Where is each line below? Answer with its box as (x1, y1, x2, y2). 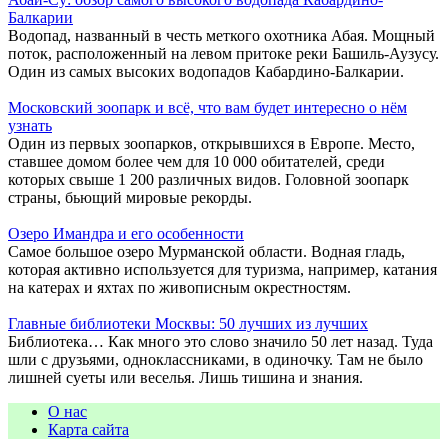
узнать (8, 117, 52, 135)
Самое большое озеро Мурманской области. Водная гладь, (8, 243, 405, 261)
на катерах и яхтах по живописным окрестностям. (8, 279, 351, 297)
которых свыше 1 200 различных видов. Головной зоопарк (8, 171, 409, 189)
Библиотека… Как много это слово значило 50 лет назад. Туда (8, 333, 433, 351)
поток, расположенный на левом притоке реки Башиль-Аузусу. (8, 45, 439, 63)
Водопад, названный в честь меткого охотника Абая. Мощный (8, 27, 435, 45)
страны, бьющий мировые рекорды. (8, 189, 252, 207)
